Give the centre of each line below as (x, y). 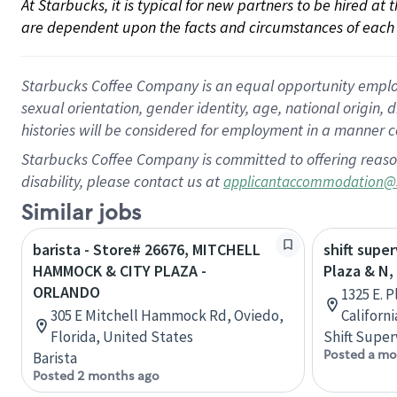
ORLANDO (66, 292)
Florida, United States (122, 337)
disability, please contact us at (122, 181)
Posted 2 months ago (96, 376)
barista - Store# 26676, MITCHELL (147, 249)
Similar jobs (81, 213)
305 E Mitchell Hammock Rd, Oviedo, (167, 315)
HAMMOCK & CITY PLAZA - (120, 271)
